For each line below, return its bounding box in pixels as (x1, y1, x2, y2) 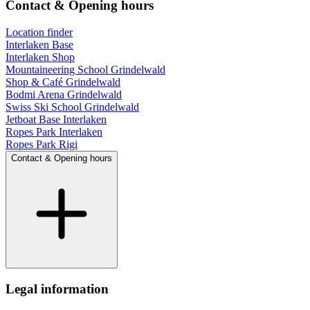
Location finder (6, 26, 73, 38)
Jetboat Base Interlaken (6, 113, 107, 125)
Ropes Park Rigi (6, 138, 77, 150)
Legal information (6, 281, 109, 296)
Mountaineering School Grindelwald (6, 63, 165, 75)
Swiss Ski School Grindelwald (6, 100, 139, 113)
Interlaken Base (6, 38, 73, 51)
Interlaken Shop (6, 51, 75, 63)
